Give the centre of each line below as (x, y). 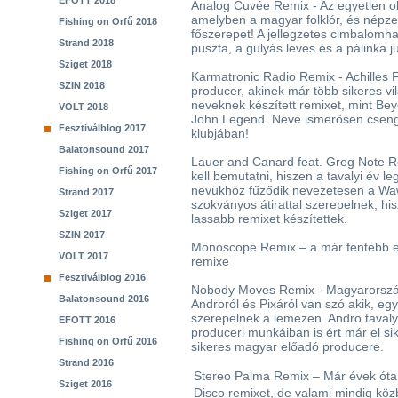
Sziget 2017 (85, 213)
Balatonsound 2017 (104, 149)
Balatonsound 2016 (104, 298)
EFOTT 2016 (87, 320)
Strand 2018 (86, 43)
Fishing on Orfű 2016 (108, 341)
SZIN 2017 (82, 235)
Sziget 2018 (85, 64)
